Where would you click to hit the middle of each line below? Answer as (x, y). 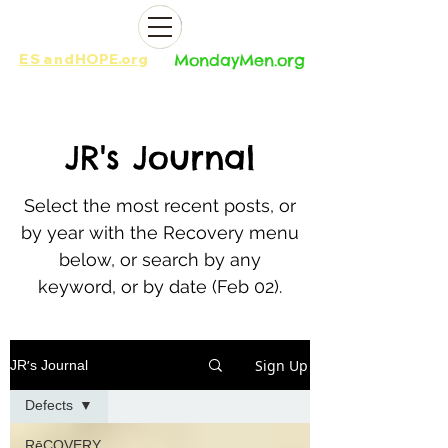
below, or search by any (160, 259)
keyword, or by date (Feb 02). (160, 286)
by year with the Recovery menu (160, 232)
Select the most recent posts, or (160, 205)
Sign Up (281, 365)
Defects (49, 406)
